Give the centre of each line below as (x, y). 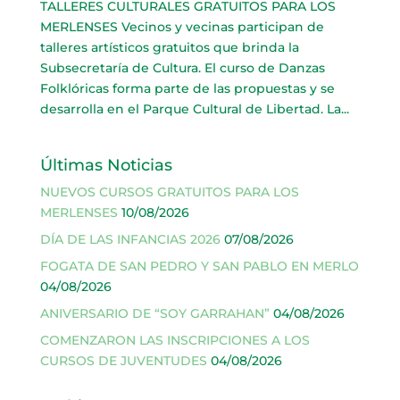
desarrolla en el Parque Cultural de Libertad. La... (194, 108)
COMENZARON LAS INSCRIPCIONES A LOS (175, 340)
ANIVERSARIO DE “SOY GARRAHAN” (154, 313)
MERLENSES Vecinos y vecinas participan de (182, 26)
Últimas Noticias (106, 165)
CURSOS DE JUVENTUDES (123, 360)
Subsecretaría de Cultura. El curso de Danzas (182, 67)
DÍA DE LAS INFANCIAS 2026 (130, 239)
